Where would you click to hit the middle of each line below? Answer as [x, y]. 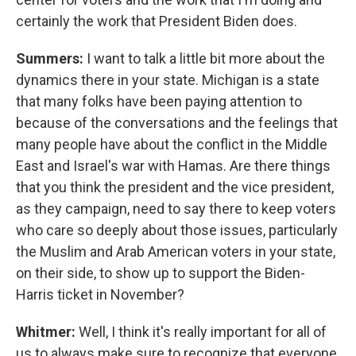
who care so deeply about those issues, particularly [177, 230]
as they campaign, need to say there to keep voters [176, 209]
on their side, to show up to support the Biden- [161, 273]
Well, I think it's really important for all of [203, 332]
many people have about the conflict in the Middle [172, 144]
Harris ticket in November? [100, 294]
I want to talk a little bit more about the [206, 58]
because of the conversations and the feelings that [177, 123]
